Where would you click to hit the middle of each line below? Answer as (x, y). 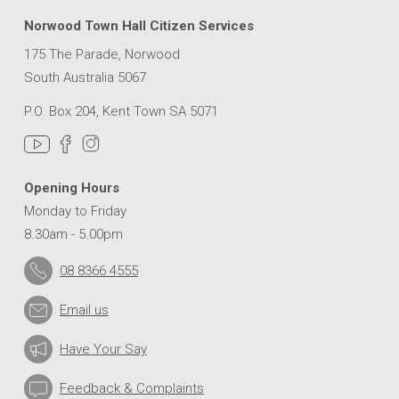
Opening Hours (71, 188)
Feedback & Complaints (131, 389)
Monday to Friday (75, 212)
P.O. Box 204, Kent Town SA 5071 (121, 112)
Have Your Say (103, 350)
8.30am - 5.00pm (73, 235)
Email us (84, 310)
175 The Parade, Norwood (102, 55)
